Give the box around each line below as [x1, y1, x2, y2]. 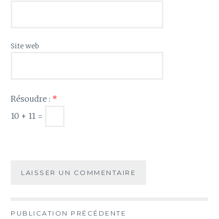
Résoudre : [11, 93, 53, 104]
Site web [11, 42, 40, 51]
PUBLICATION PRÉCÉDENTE [11, 209, 127, 218]
